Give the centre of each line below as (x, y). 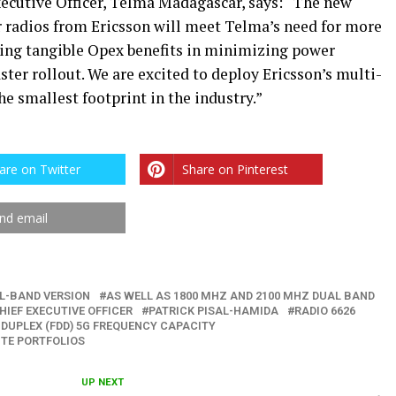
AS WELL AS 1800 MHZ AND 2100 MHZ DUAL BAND (240, 296)
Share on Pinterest (235, 170)
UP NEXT (102, 383)
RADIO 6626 (325, 311)
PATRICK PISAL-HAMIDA (213, 311)
